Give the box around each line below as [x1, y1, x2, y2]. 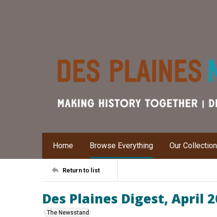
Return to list [62, 166, 100, 174]
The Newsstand [47, 209, 89, 216]
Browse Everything [90, 141, 153, 150]
